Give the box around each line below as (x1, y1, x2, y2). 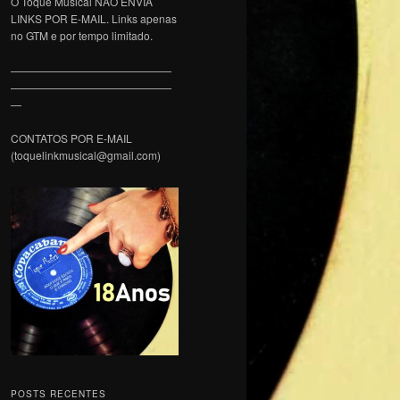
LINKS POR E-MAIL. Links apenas (11, 11, 177, 27)
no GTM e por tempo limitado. (11, 28, 153, 44)
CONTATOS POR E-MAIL (11, 130, 132, 146)
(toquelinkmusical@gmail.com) (11, 147, 161, 163)
